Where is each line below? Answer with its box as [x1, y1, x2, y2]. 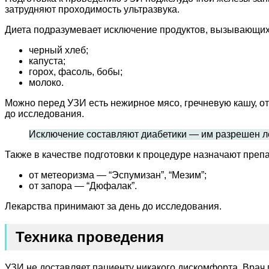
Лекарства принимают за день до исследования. [5, 201, 222, 212]
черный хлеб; [29, 45, 88, 56]
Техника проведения [16, 229, 164, 246]
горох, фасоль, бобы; [29, 67, 122, 77]
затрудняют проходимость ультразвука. [5, 4, 180, 15]
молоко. [29, 77, 64, 88]
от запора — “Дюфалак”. [29, 181, 137, 192]
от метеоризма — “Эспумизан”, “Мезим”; [29, 170, 207, 181]
